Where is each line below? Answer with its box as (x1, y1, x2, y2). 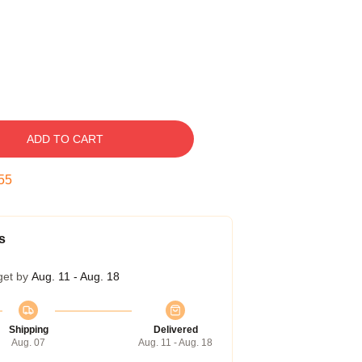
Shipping (8, 324, 48, 335)
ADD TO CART (26, 133, 103, 145)
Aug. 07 (11, 337, 45, 348)
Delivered (153, 324, 198, 335)
